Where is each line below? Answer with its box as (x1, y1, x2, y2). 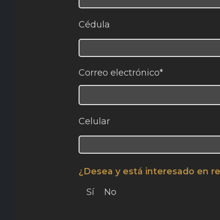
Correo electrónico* (79, 67, 163, 79)
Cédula (79, 19, 110, 30)
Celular (79, 116, 110, 127)
